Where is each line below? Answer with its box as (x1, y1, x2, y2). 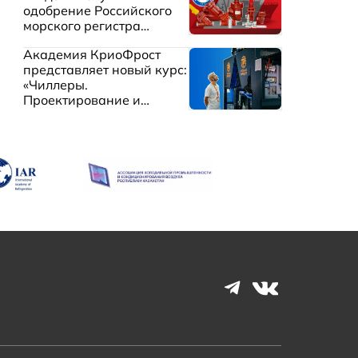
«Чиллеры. (22, 76, 88, 93)
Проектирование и (22, 91, 141, 108)
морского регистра (22, 17, 141, 34)
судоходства (22, 32, 101, 49)
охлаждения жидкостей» (22, 121, 178, 138)
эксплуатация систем (22, 106, 156, 123)
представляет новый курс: (22, 61, 187, 78)
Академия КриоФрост (22, 46, 161, 62)
